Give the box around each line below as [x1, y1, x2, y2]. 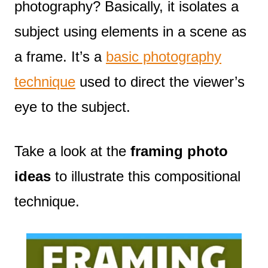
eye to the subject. [14, 98, 130, 115]
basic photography [106, 48, 221, 65]
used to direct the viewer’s [75, 73, 245, 90]
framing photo [130, 142, 228, 159]
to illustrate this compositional [51, 167, 240, 184]
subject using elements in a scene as [14, 23, 246, 39]
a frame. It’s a [14, 48, 106, 65]
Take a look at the [14, 142, 130, 159]
